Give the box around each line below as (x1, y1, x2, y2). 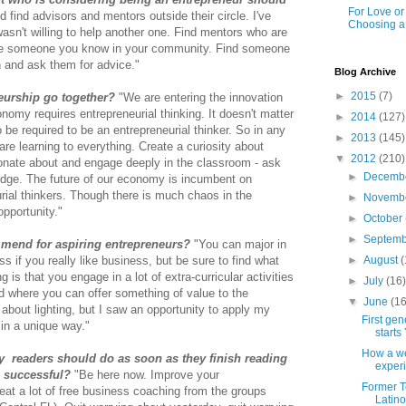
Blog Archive (334, 65, 396, 77)
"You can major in (190, 237, 286, 252)
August (363, 253, 401, 266)
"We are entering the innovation (115, 91, 283, 105)
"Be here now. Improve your (74, 368, 219, 382)
